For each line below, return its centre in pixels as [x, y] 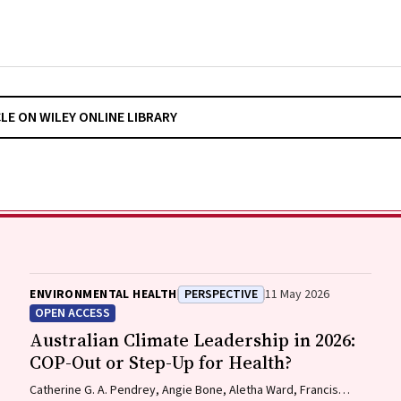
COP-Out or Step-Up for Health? [161, 363]
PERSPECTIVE [221, 294]
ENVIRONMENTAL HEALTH [103, 294]
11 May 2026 [297, 294]
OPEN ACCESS [73, 313]
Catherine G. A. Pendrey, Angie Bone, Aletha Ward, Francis [184, 390]
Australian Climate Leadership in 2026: [193, 340]
